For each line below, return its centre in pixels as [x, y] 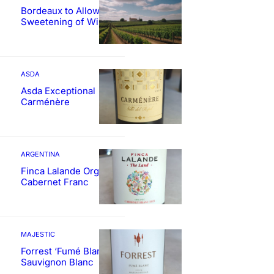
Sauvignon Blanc [57, 262]
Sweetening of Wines [68, 22]
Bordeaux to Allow [60, 11]
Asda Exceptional [58, 91]
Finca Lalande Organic [69, 171]
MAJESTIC [38, 235]
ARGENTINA [40, 154]
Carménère [45, 102]
